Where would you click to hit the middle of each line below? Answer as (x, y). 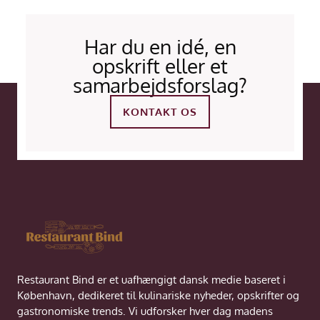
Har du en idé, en (160, 47)
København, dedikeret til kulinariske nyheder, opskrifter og (158, 295)
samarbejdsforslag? (160, 85)
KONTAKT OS (160, 112)
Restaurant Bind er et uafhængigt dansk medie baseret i (151, 279)
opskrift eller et (160, 66)
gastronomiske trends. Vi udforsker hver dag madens (145, 311)
